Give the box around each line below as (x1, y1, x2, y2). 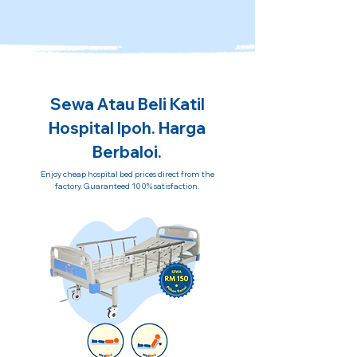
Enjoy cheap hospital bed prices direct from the (40, 169, 214, 179)
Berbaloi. (92, 142, 162, 162)
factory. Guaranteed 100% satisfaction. (55, 181, 199, 191)
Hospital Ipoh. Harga (49, 118, 206, 138)
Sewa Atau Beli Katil (49, 94, 205, 114)
